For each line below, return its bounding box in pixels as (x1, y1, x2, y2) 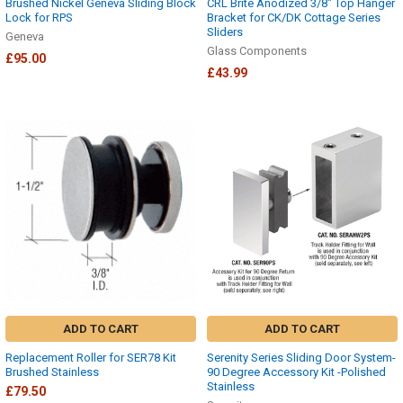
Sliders (207, 25, 243, 40)
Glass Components (207, 44, 307, 58)
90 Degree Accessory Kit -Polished (207, 364, 386, 379)
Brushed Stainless (5, 364, 99, 379)
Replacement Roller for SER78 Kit (5, 350, 176, 364)
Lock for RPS (5, 11, 73, 25)
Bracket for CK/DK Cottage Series (207, 11, 381, 25)
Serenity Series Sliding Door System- (207, 350, 396, 364)
